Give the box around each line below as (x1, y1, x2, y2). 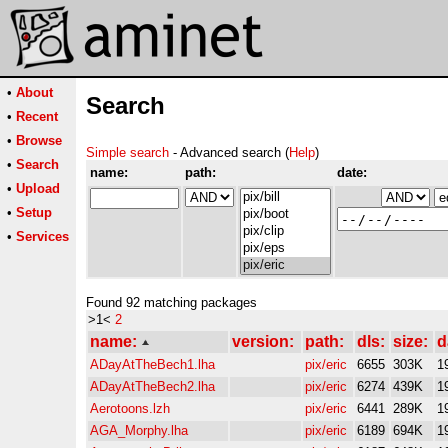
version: (232, 333, 294, 350)
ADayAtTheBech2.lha (90, 379, 215, 394)
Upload (16, 181, 60, 196)
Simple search (86, 145, 169, 160)
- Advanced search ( (169, 145, 289, 160)
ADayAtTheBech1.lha (90, 357, 215, 372)
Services (16, 229, 69, 244)
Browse (16, 133, 62, 148)
